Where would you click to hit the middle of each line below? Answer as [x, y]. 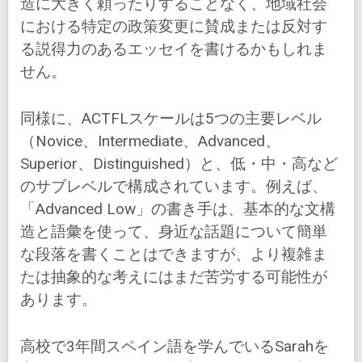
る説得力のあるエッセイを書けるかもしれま [174, 49]
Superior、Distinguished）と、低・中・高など [179, 164]
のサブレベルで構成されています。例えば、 [174, 187]
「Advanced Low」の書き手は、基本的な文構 [178, 209]
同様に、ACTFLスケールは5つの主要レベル [171, 119]
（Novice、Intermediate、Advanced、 [150, 141]
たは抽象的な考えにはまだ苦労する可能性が [174, 277]
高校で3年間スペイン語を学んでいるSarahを [175, 347]
